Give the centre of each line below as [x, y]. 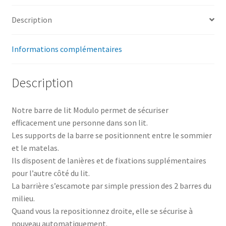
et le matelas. [35, 148]
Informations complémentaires [67, 49]
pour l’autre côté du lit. [50, 173]
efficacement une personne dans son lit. [79, 123]
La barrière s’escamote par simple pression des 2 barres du [111, 186]
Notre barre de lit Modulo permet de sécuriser [90, 110]
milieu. [23, 199]
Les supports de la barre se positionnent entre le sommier [111, 135]
